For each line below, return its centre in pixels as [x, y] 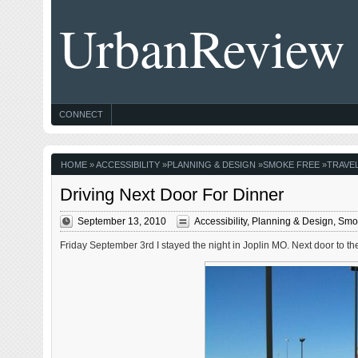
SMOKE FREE [291, 165]
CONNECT [81, 114]
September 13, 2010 [121, 221]
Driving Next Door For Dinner [171, 195]
